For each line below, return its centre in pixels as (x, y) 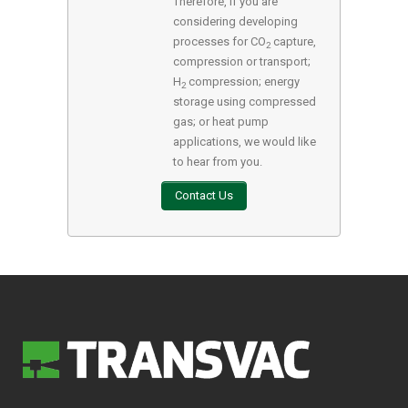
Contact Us (204, 196)
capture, (293, 42)
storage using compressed (245, 102)
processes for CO (219, 42)
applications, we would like (245, 142)
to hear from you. (218, 162)
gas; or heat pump (221, 122)
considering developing (235, 22)
